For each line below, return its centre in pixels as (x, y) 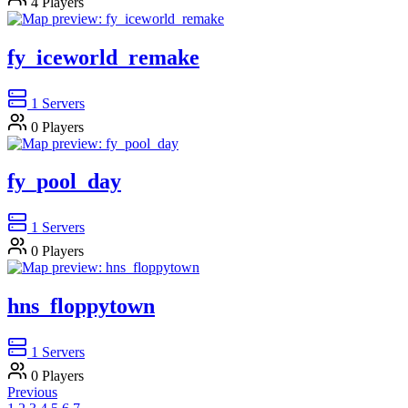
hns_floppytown (81, 306)
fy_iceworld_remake (103, 57)
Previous (32, 393)
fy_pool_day (64, 182)
